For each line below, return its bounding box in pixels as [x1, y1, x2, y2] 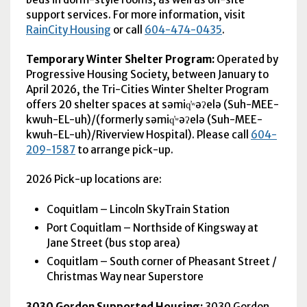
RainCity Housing [25, 23, 111, 36]
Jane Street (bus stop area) [47, 236, 183, 249]
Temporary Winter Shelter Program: [25, 53, 217, 66]
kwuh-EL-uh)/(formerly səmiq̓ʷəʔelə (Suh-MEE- [25, 113, 262, 127]
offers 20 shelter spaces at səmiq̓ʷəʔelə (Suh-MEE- [25, 98, 279, 112]
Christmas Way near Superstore [47, 270, 204, 284]
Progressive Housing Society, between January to [25, 68, 269, 82]
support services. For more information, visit [25, 8, 245, 21]
